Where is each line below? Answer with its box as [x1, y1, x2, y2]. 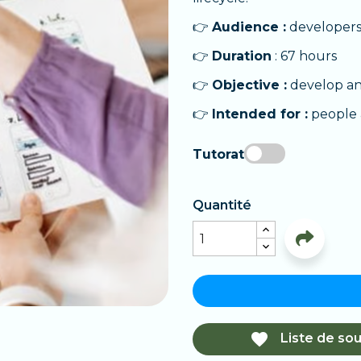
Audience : [212, 19, 286, 35]
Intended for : [212, 106, 308, 122]
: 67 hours [272, 48, 337, 64]
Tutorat [193, 146, 244, 162]
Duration [212, 48, 272, 64]
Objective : [212, 77, 287, 93]
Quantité [193, 197, 251, 213]
